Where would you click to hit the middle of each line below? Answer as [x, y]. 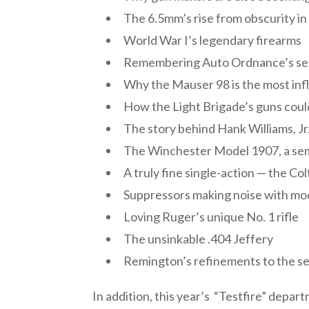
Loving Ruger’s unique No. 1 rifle [211, 217]
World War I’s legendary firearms [213, 40]
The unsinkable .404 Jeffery [199, 239]
